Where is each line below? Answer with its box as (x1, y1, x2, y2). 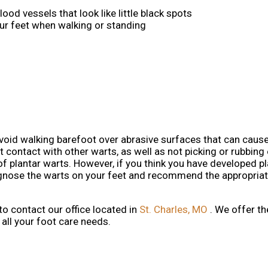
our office (48, 203, 90, 216)
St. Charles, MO (139, 203, 208, 216)
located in (90, 203, 139, 216)
